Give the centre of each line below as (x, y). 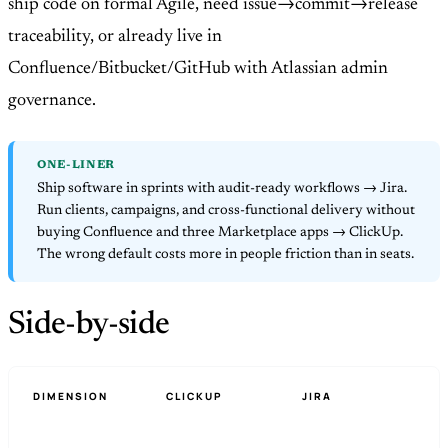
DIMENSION (70, 395)
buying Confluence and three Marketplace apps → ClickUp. (220, 233)
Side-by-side (89, 324)
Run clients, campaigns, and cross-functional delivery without (226, 211)
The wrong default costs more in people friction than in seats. (225, 255)
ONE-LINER (76, 166)
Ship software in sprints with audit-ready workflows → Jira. (222, 189)
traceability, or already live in (115, 37)
